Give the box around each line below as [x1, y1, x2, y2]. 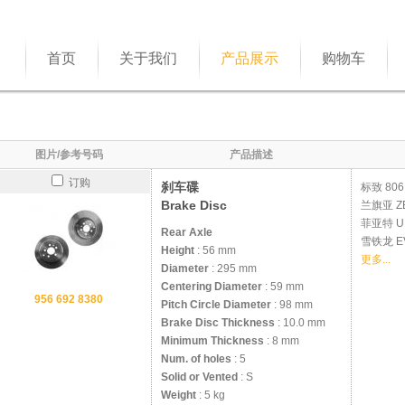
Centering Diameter [161, 280, 262, 293]
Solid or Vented [161, 371, 238, 383]
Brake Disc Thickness [161, 316, 275, 329]
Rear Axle [161, 226, 212, 239]
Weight [161, 389, 196, 401]
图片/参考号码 [34, 148, 103, 161]
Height [161, 244, 194, 257]
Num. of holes [161, 353, 231, 365]
